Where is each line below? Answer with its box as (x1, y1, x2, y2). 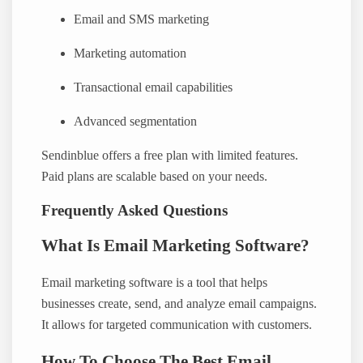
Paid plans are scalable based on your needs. (41, 169, 268, 185)
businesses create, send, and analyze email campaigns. (41, 296, 318, 311)
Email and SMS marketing (74, 12, 210, 27)
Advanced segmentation (74, 114, 198, 129)
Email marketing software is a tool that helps (41, 275, 268, 290)
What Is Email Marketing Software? (41, 237, 310, 255)
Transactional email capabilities (74, 80, 233, 95)
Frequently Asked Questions (41, 201, 228, 219)
